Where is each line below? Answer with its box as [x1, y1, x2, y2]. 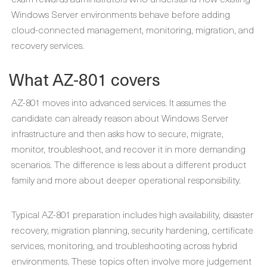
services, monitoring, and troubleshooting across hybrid [11, 238, 237, 252]
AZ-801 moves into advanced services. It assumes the [11, 95, 226, 109]
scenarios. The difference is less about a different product [11, 157, 246, 171]
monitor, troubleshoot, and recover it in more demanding [11, 141, 246, 156]
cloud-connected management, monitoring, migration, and [11, 22, 254, 36]
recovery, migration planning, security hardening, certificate [11, 222, 253, 237]
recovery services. [11, 38, 84, 52]
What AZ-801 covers [9, 66, 160, 92]
